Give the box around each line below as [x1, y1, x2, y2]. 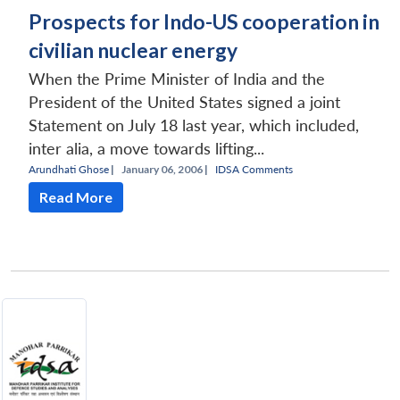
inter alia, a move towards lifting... [29, 138, 264, 158]
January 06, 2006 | [121, 162, 208, 176]
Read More [39, 187, 112, 205]
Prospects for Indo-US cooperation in [29, 8, 379, 34]
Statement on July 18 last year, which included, [29, 115, 359, 135]
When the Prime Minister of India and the [29, 69, 325, 88]
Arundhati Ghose [29, 162, 109, 176]
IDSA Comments [215, 162, 293, 176]
